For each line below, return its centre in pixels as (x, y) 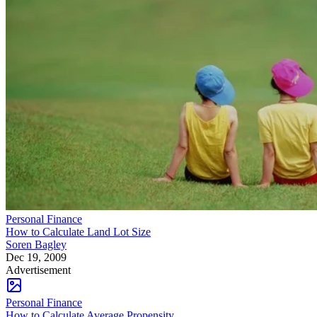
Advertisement (38, 270)
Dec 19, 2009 (36, 257)
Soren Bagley (36, 244)
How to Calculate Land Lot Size (78, 231)
